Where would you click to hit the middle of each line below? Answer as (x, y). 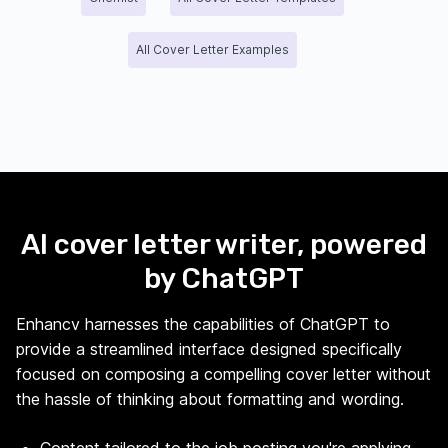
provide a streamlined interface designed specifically (209, 349)
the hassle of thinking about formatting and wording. (210, 399)
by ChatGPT (224, 278)
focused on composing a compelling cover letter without (223, 374)
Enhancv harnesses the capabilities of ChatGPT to (203, 324)
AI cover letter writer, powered (224, 244)
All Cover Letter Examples (212, 49)
